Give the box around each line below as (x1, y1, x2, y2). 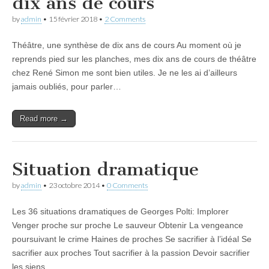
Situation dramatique (12, 159, 199, 180)
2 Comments (104, 14, 145, 23)
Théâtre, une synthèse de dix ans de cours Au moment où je (12, 40, 241, 50)
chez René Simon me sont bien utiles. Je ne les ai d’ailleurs (12, 68, 237, 77)
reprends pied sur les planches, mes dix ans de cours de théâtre (12, 54, 256, 64)
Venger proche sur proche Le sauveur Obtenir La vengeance (12, 220, 243, 230)
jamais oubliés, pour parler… (12, 82, 121, 91)
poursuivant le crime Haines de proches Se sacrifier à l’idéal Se (12, 234, 252, 244)
